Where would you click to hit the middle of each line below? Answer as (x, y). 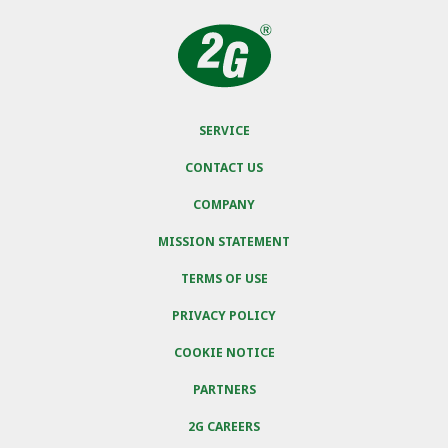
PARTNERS (224, 390)
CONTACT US (224, 168)
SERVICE (224, 131)
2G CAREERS (224, 427)
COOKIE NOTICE (224, 353)
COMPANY (224, 205)
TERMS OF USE (224, 279)
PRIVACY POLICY (224, 316)
